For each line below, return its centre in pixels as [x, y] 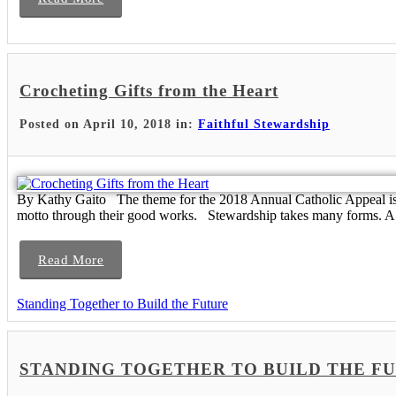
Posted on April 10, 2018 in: [109, 125]
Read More [71, 260]
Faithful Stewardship [264, 125]
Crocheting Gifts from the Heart [149, 91]
